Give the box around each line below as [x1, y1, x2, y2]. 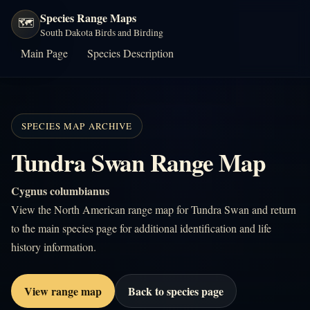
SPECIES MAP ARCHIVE [21, 120, 132, 132]
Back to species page [128, 283, 224, 299]
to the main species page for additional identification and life [11, 221, 271, 235]
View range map [24, 283, 102, 299]
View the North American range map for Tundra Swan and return [11, 202, 296, 217]
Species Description [87, 46, 174, 60]
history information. [11, 239, 96, 254]
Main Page [21, 46, 68, 60]
